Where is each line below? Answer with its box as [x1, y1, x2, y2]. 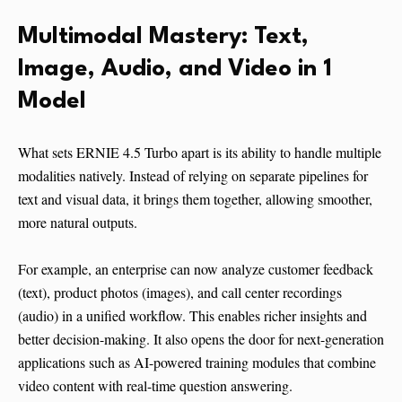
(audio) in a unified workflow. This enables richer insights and [18, 306, 367, 326]
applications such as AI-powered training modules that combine [18, 353, 376, 372]
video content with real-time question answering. [18, 376, 293, 396]
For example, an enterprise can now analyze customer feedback [18, 259, 373, 279]
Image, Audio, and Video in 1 [18, 57, 332, 82]
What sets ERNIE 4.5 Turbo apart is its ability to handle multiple [18, 143, 381, 162]
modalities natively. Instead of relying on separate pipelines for [18, 166, 368, 186]
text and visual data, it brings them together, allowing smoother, [18, 189, 372, 209]
